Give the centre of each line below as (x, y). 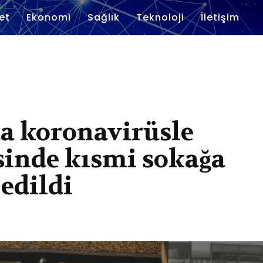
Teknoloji (160, 17)
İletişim (220, 17)
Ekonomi (49, 17)
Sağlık (104, 17)
